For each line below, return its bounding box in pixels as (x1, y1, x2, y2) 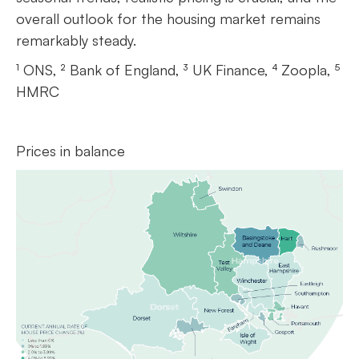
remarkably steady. (16, 30, 136, 49)
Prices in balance (16, 141, 125, 159)
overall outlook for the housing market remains (16, 9, 321, 27)
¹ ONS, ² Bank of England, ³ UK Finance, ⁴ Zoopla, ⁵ (16, 60, 340, 79)
